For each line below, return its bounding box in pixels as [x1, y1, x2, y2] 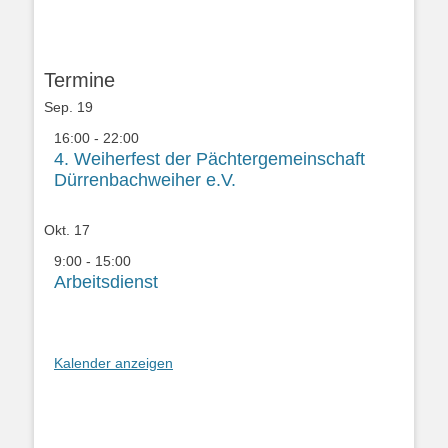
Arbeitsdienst [54, 272, 158, 293]
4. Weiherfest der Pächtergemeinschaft [54, 149, 365, 170]
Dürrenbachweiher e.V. [54, 170, 236, 191]
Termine [44, 69, 115, 92]
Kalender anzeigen [54, 355, 173, 372]
